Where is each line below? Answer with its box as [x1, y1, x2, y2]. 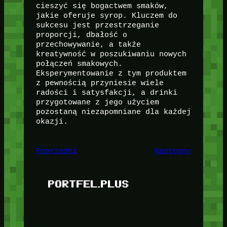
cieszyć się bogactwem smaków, [35, 2, 168, 11]
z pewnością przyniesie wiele [35, 79, 164, 88]
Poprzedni [35, 146, 77, 156]
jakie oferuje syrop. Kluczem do [35, 11, 177, 20]
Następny [155, 146, 192, 156]
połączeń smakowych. [35, 59, 123, 68]
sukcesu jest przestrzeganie [35, 21, 159, 30]
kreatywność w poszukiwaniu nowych [35, 50, 186, 59]
